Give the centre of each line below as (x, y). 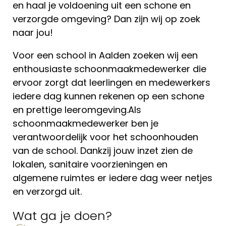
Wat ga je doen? (62, 216)
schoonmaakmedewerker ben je (86, 123)
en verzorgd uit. (47, 191)
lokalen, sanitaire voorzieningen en (90, 164)
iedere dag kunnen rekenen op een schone (108, 96)
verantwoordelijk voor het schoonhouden (105, 137)
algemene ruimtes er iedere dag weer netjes (112, 178)
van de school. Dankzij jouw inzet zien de (103, 151)
